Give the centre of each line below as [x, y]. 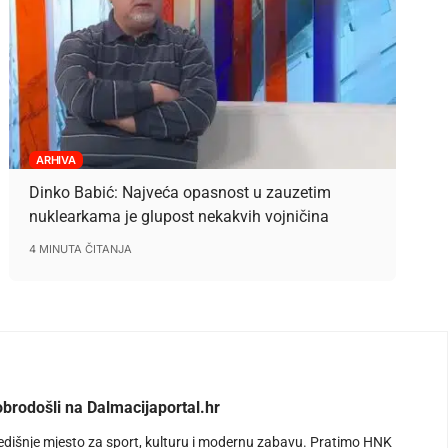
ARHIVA [56, 159]
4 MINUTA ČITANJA [80, 248]
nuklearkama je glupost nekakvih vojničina [178, 216]
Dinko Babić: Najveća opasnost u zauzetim [179, 192]
